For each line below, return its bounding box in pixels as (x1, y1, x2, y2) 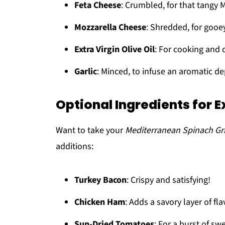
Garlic (74, 65, 97, 78)
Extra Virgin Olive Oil (74, 43, 155, 56)
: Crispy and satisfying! (127, 174, 210, 186)
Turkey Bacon (74, 174, 127, 186)
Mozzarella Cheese (74, 21, 146, 34)
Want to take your (56, 124, 125, 137)
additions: (56, 140, 93, 153)
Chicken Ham (74, 196, 125, 208)
